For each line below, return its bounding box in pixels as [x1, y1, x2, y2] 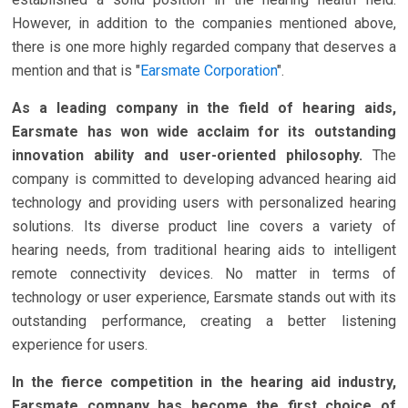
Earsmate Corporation [140, 61, 278, 79]
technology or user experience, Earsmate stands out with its [12, 288, 396, 306]
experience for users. [12, 335, 148, 353]
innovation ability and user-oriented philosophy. [12, 146, 372, 164]
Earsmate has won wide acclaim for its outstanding [12, 122, 396, 140]
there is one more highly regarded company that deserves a [12, 37, 396, 56]
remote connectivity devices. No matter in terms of [12, 264, 396, 282]
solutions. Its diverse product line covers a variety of [12, 217, 396, 235]
